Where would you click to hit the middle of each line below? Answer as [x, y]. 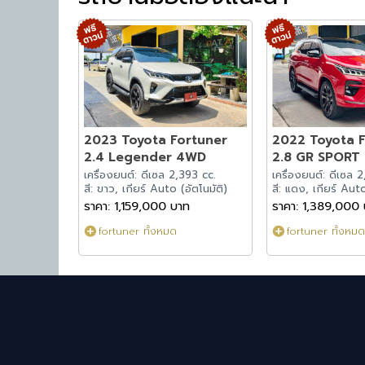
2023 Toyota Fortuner [155, 140]
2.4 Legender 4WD [145, 157]
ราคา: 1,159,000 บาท [136, 207]
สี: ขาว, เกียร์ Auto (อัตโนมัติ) [155, 189]
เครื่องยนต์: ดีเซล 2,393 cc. [149, 176]
